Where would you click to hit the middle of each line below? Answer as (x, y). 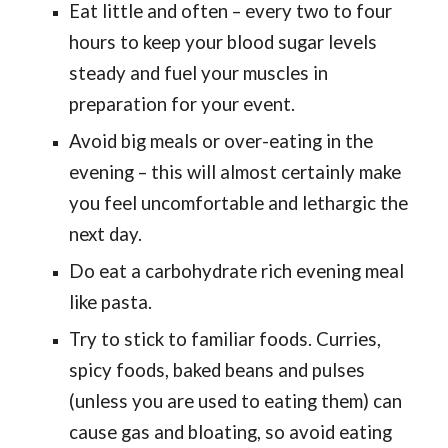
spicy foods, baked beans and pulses (217, 370)
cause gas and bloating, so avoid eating (231, 432)
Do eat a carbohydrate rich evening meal (237, 271)
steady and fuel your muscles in (199, 73)
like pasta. (111, 302)
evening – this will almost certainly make (235, 172)
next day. (106, 234)
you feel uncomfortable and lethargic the (239, 203)
